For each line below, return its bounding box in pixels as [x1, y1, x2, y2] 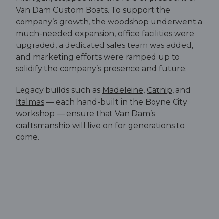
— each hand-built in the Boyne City [44, 97, 187, 107]
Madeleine [102, 86, 143, 95]
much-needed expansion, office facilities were [16, 28, 194, 38]
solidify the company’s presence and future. [16, 64, 187, 73]
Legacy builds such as [16, 86, 102, 95]
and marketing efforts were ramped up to [16, 52, 180, 62]
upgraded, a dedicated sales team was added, [16, 40, 193, 50]
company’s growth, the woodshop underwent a [16, 17, 202, 26]
